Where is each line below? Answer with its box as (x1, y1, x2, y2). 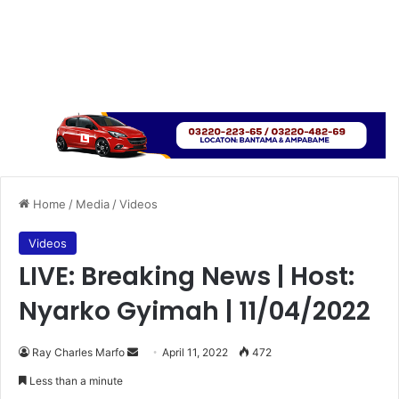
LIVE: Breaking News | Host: (19, 258, 354, 294)
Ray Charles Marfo (32, 345, 125, 359)
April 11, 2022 (162, 345, 228, 359)
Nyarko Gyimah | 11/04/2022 (19, 293, 370, 329)
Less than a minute (27, 373, 123, 387)
